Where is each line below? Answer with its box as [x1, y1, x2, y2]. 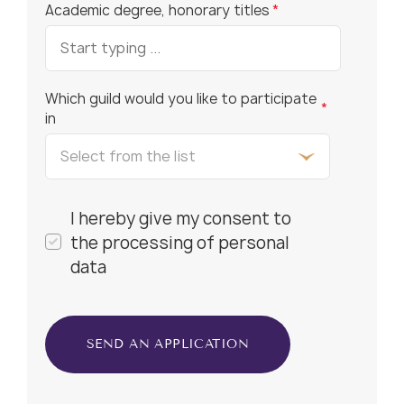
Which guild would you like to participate [45, 88, 317, 108]
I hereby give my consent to [70, 207, 291, 230]
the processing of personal [70, 231, 289, 254]
